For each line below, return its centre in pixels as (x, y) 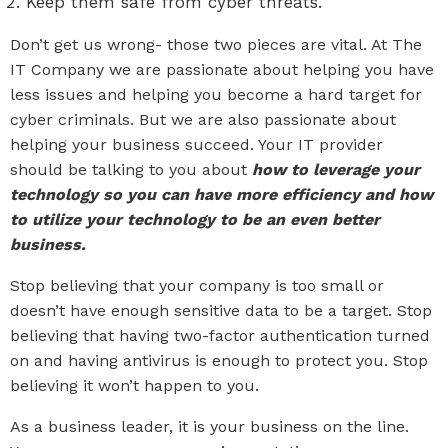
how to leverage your (336, 169)
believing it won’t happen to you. (134, 385)
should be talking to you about (131, 169)
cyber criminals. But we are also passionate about (203, 119)
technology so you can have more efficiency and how (221, 194)
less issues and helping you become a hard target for (216, 94)
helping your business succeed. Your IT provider (196, 144)
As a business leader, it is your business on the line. (209, 426)
